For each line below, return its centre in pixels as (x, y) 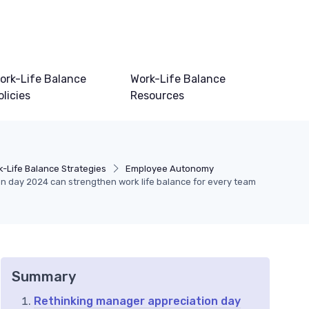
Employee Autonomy (170, 169)
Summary (44, 277)
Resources (158, 96)
